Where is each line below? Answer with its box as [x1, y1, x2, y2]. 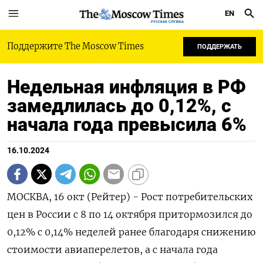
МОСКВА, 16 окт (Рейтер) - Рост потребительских [7, 191, 252, 203]
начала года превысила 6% [7, 113, 247, 136]
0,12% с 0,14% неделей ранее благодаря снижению [7, 226, 255, 238]
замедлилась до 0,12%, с [7, 95, 231, 117]
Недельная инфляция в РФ [7, 76, 246, 98]
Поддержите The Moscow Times [7, 41, 144, 52]
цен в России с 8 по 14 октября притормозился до [7, 208, 252, 220]
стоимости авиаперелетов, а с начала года [7, 244, 218, 255]
